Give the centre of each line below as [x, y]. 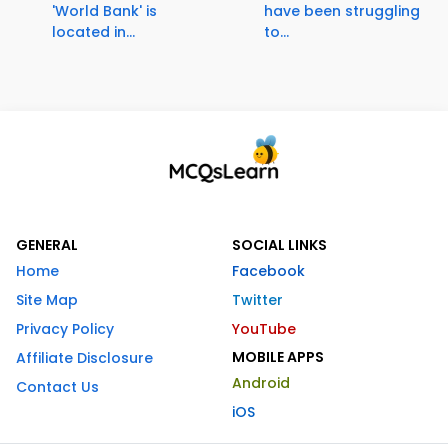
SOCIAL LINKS [279, 245]
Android [261, 383]
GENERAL [47, 245]
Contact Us [57, 387]
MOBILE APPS [278, 357]
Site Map [47, 300]
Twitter [257, 300]
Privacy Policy [65, 329]
